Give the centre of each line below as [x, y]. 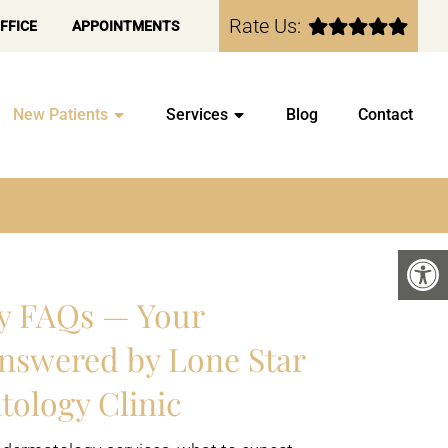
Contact [385, 114]
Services [197, 114]
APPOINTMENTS [126, 26]
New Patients [60, 114]
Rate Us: [265, 26]
